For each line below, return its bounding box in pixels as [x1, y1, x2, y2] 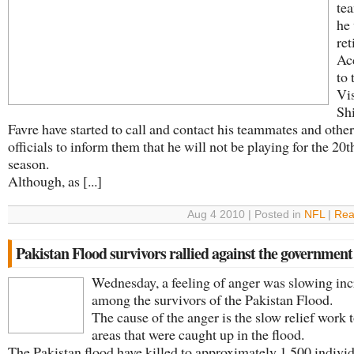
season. [8, 154, 49, 173]
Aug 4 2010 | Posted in [187, 209, 304, 220]
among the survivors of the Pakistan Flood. [92, 290, 333, 309]
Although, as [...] [8, 171, 102, 190]
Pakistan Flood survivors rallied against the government [16, 242, 352, 265]
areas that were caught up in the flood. [92, 325, 304, 344]
